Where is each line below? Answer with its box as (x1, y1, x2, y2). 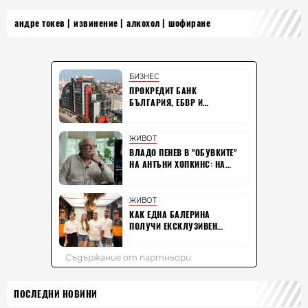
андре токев (14, 17, 65, 29)
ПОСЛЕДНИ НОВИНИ (14, 288, 98, 300)
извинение (74, 17, 118, 29)
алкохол (126, 17, 160, 29)
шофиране (168, 17, 210, 29)
